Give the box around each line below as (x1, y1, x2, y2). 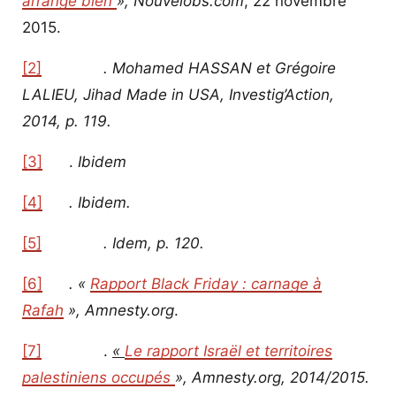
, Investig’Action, (220, 85, 334, 103)
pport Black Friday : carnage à (109, 274, 322, 293)
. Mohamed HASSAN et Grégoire (42, 58, 336, 77)
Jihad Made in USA (83, 85, 220, 103)
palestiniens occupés (22, 368, 175, 386)
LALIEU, (22, 85, 83, 103)
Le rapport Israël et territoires (125, 341, 332, 360)
